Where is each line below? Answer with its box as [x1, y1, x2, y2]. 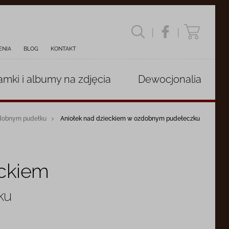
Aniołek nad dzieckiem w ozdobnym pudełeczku [60, 115, 200, 122]
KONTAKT [51, 45, 77, 52]
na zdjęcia [61, 73, 111, 85]
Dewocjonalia [138, 73, 202, 85]
